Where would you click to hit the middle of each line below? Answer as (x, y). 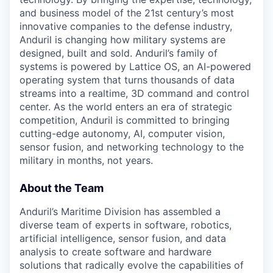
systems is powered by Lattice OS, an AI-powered (135, 66)
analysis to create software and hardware (115, 252)
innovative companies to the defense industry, (126, 26)
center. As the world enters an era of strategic (126, 107)
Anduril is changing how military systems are (122, 40)
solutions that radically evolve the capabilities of (132, 265)
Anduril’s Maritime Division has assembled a (120, 211)
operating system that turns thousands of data (127, 80)
